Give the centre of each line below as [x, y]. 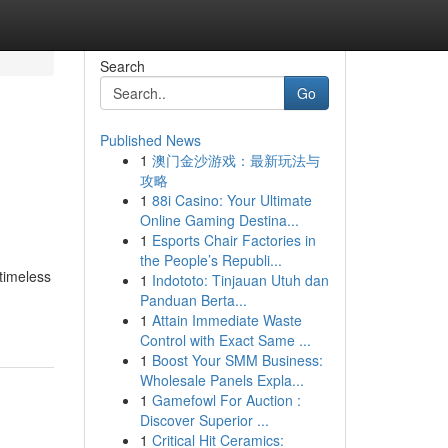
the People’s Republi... [210, 260]
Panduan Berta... [193, 300]
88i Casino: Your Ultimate [231, 200]
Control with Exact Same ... [225, 340]
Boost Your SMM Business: [237, 360]
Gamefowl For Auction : [226, 400]
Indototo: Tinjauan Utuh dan [240, 280]
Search [122, 66]
